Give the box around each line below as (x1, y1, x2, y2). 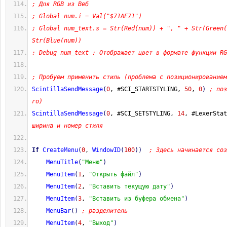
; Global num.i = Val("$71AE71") (32, 13, 142, 20)
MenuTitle (46, 159, 78, 166)
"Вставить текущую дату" (89, 183, 170, 190)
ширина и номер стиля (32, 122, 103, 129)
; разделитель (82, 207, 128, 214)
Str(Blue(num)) (32, 37, 82, 44)
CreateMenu (43, 146, 78, 154)
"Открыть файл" (89, 171, 138, 178)
